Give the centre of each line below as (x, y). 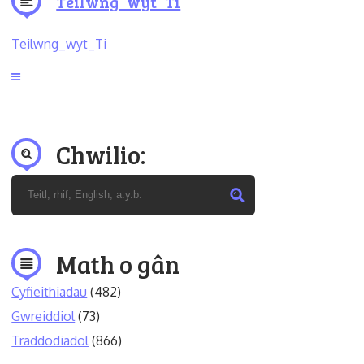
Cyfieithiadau (50, 291)
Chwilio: (101, 154)
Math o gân (118, 264)
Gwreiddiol (43, 316)
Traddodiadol (50, 340)
